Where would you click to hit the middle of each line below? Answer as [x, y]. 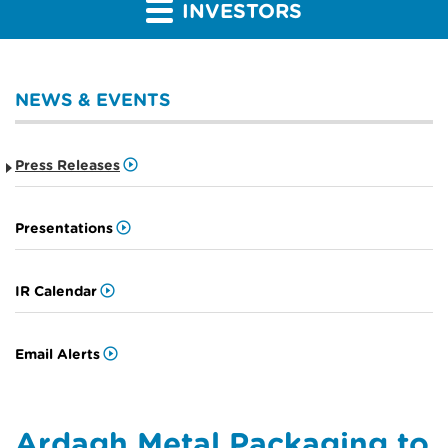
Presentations [64, 228]
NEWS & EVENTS [93, 100]
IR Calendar [56, 291]
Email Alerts [57, 354]
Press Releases [67, 165]
